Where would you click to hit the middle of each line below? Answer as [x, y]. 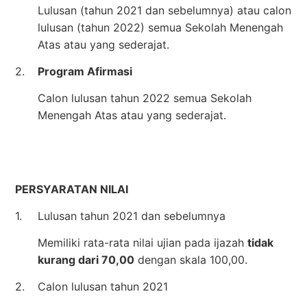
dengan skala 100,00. [191, 259]
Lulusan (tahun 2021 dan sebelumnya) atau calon [164, 10]
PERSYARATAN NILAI [72, 189]
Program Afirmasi [85, 71]
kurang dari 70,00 [86, 259]
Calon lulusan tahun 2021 [103, 286]
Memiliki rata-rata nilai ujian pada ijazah [143, 242]
